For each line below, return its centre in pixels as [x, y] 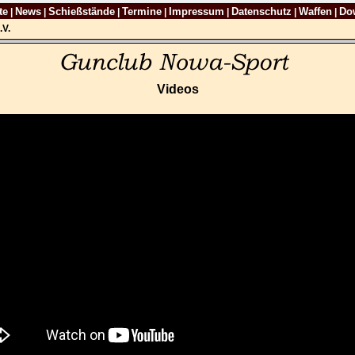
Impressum [196, 11]
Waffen [315, 11]
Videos [177, 89]
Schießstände [81, 11]
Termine [141, 11]
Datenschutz [261, 11]
